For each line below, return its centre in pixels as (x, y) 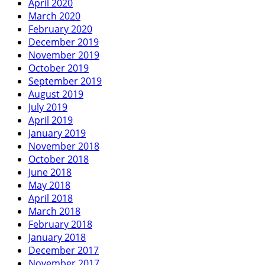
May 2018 (49, 185)
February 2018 (60, 224)
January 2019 (57, 133)
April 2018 (51, 198)
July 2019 (48, 107)
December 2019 (64, 42)
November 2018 (64, 146)
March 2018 (54, 211)
